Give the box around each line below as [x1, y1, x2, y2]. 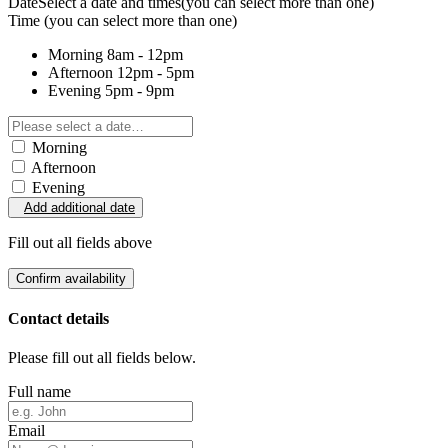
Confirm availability [16, 270, 126, 286]
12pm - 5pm [117, 63, 194, 81]
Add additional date [24, 199, 135, 215]
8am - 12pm [107, 45, 183, 63]
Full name [8, 383, 71, 401]
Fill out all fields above [8, 233, 152, 251]
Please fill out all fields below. [8, 349, 196, 367]
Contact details [8, 309, 109, 327]
